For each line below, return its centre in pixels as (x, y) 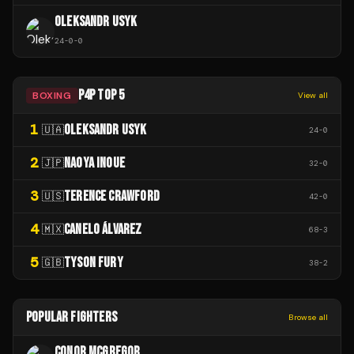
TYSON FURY (94, 263)
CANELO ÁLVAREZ (103, 230)
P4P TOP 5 (101, 95)
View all (313, 95)
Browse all (308, 317)
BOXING (52, 95)
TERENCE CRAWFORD (112, 196)
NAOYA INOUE (94, 163)
